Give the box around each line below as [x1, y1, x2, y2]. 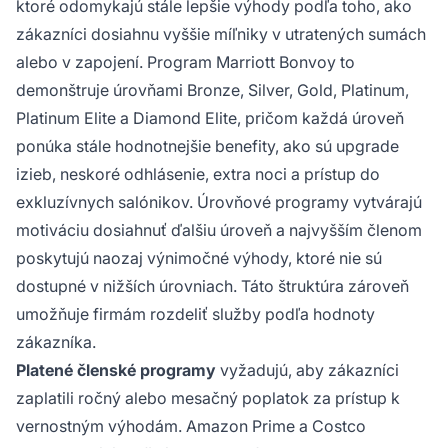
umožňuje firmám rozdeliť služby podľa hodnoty [16, 303, 375, 324]
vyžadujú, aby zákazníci [216, 359, 399, 380]
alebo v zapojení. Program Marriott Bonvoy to [16, 51, 355, 72]
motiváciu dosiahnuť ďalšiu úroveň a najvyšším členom [16, 219, 422, 240]
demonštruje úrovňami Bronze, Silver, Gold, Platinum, [16, 79, 409, 100]
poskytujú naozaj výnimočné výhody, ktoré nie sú [16, 247, 382, 268]
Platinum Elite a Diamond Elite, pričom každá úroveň [16, 107, 404, 128]
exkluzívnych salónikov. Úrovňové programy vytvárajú [16, 191, 422, 212]
